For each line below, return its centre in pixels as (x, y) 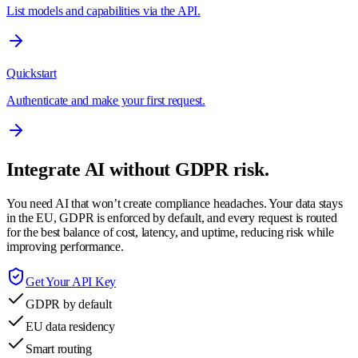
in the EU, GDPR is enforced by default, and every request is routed (172, 217)
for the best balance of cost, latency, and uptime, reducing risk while (170, 232)
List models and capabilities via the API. (103, 11)
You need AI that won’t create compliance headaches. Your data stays (175, 203)
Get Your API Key (71, 281)
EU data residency (70, 326)
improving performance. (65, 246)
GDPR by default (69, 304)
